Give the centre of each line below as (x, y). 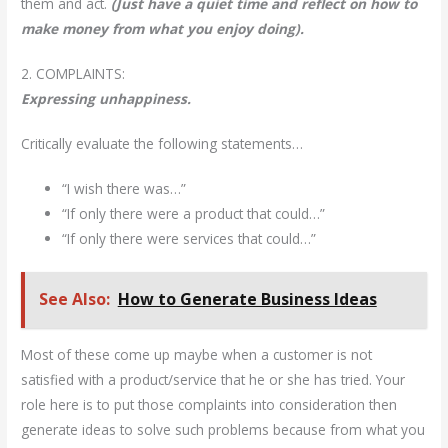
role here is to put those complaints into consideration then (209, 404)
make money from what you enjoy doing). (163, 28)
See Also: (74, 299)
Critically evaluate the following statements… (162, 143)
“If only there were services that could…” (189, 238)
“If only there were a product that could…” (194, 213)
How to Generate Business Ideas (247, 299)
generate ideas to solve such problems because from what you (223, 429)
